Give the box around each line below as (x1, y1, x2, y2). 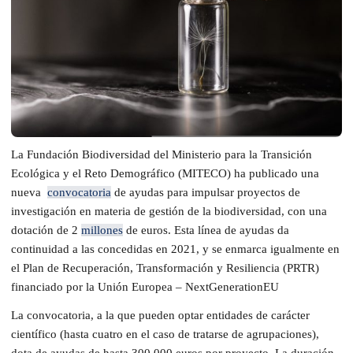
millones (81, 223, 123, 236)
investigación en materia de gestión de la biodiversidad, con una (11, 204, 327, 217)
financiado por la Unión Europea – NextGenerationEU (11, 280, 279, 293)
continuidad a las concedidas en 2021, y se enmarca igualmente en (11, 242, 340, 255)
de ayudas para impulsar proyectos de (111, 185, 300, 199)
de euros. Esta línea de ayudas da (123, 223, 289, 236)
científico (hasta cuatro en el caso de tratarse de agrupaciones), (11, 327, 319, 340)
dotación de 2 (11, 223, 81, 236)
